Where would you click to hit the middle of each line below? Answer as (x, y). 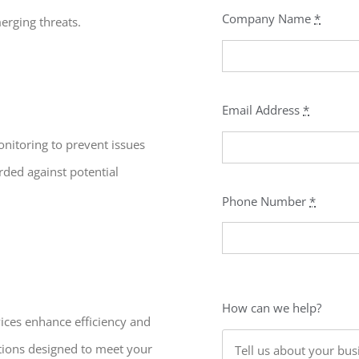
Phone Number (266, 201)
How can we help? (272, 308)
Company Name (268, 19)
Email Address (263, 109)
